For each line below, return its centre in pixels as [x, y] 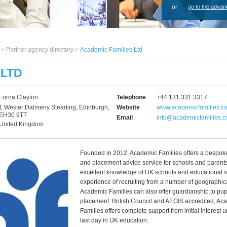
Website [128, 107]
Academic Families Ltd [111, 50]
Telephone [131, 97]
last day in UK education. [114, 220]
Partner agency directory [40, 50]
